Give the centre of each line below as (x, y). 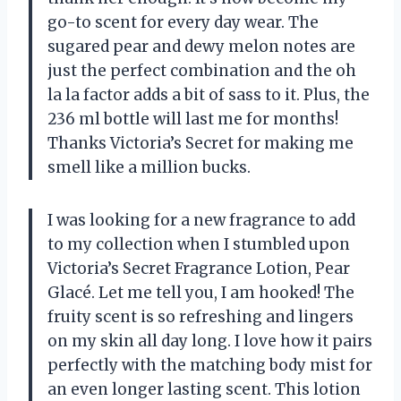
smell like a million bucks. (149, 168)
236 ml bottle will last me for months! (193, 119)
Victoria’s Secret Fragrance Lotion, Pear (199, 269)
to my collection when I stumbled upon (199, 245)
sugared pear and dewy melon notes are (201, 47)
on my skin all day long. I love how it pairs (210, 341)
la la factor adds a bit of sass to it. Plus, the (209, 95)
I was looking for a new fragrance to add (201, 221)
